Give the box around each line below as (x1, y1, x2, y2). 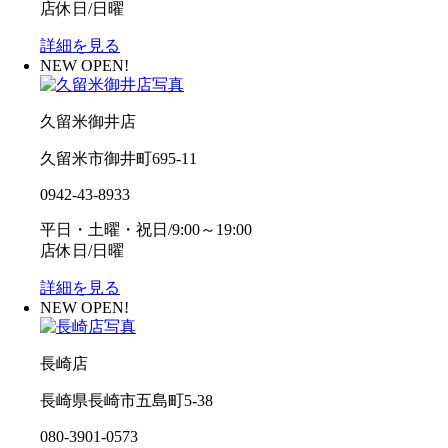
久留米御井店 (40, 112, 136, 130)
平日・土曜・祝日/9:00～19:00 (40, 220, 252, 238)
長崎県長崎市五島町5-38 (40, 391, 213, 409)
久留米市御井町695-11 (40, 149, 197, 167)
